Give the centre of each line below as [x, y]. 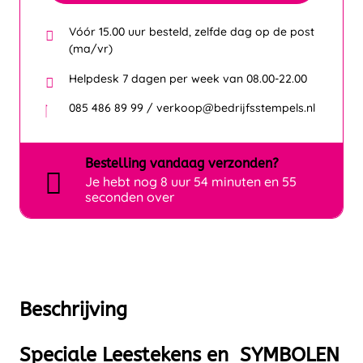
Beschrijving [73, 310]
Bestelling [117, 164]
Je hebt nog [123, 182]
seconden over [130, 197]
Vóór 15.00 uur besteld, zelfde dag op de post [192, 32]
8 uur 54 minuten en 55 [228, 182]
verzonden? [241, 164]
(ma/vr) [91, 49]
